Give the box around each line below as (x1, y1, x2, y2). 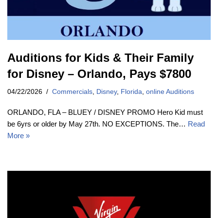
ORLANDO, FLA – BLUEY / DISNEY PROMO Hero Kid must (7, 108, 203, 117)
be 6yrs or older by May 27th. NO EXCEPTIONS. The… (7, 120, 188, 128)
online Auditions (146, 88, 194, 96)
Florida (121, 88, 142, 96)
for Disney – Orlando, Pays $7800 (7, 67, 191, 81)
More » (7, 131, 30, 140)
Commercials (52, 88, 92, 96)
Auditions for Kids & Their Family (7, 51, 194, 65)
